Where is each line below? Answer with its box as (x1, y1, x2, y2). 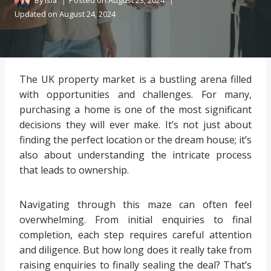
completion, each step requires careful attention (19, 228, 252, 241)
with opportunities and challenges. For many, (19, 88, 252, 101)
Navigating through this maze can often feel (19, 198, 252, 211)
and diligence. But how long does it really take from (19, 243, 252, 256)
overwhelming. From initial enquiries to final (19, 213, 252, 226)
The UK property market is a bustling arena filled (19, 73, 252, 86)
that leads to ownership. (19, 163, 129, 177)
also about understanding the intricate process (19, 148, 252, 162)
